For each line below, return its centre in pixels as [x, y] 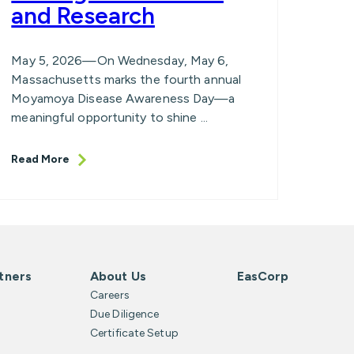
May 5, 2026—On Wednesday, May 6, [120, 61]
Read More [41, 160]
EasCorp [263, 276]
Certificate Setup [134, 333]
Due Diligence [125, 314]
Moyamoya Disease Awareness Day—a [123, 99]
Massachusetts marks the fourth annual [126, 80]
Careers [110, 295]
